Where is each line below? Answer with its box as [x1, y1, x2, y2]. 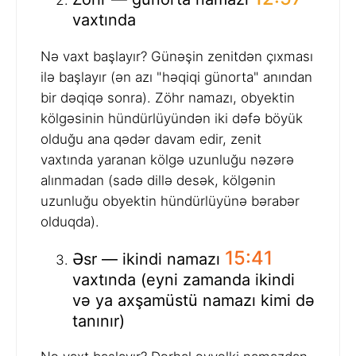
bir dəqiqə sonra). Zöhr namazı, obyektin [41, 89, 295, 106]
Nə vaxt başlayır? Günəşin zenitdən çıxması [41, 48, 313, 64]
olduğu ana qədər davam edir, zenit [41, 130, 261, 147]
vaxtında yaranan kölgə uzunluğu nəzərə [41, 151, 294, 168]
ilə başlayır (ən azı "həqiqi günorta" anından [41, 68, 312, 85]
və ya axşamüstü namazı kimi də [72, 290, 315, 310]
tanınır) [72, 311, 125, 331]
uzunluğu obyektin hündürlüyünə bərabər [41, 192, 300, 209]
